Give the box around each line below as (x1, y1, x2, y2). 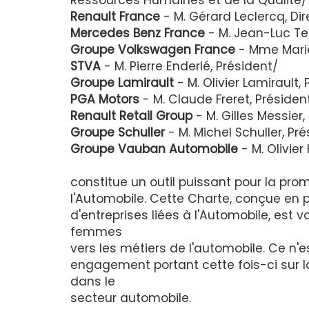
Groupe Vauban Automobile (70, 141, 238, 158)
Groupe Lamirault (70, 74, 174, 92)
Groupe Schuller (70, 124, 165, 141)
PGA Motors (70, 91, 139, 108)
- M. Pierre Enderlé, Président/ (101, 58, 278, 75)
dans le (70, 273, 115, 290)
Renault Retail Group (70, 108, 192, 125)
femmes (70, 223, 122, 241)
